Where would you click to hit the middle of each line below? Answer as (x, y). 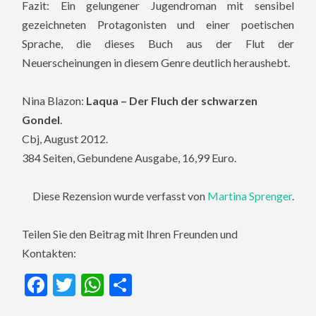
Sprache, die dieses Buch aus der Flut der (158, 43)
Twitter (113, 285)
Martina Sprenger (249, 195)
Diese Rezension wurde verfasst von (120, 195)
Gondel (41, 119)
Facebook (94, 285)
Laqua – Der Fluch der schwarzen (172, 100)
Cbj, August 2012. (65, 138)
